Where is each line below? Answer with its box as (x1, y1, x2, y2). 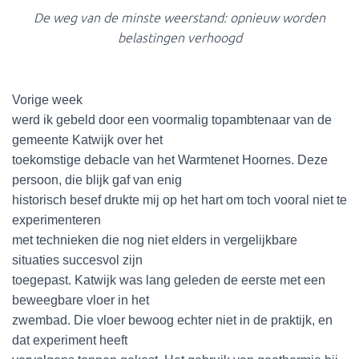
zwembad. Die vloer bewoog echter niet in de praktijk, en (12, 313, 333, 327)
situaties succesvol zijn (12, 253, 143, 267)
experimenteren (12, 213, 101, 227)
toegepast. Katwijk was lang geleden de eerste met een (12, 273, 325, 287)
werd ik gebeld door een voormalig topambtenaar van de (12, 113, 332, 127)
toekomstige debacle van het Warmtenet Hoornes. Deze (12, 153, 328, 167)
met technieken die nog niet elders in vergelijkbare (12, 233, 297, 247)
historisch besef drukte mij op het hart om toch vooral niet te (12, 193, 347, 207)
